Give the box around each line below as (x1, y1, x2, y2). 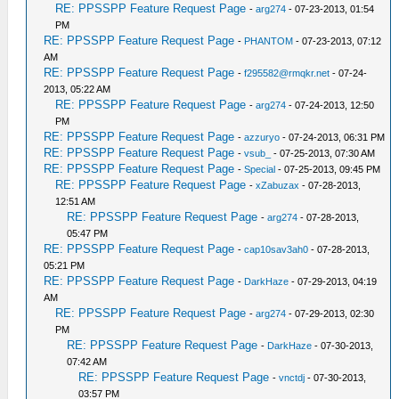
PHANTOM (244, 36, 294, 46)
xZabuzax (256, 180, 300, 191)
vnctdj (279, 372, 305, 383)
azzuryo (244, 132, 281, 142)
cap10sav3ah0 (244, 244, 309, 255)
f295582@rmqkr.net (244, 68, 330, 78)
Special (244, 164, 276, 175)
